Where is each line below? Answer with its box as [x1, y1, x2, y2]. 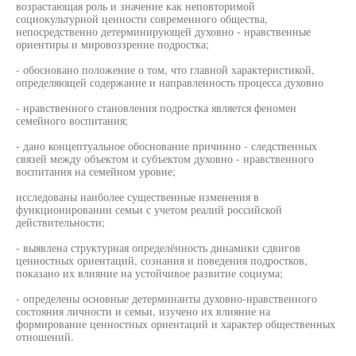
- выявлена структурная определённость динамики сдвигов [16, 240, 300, 255]
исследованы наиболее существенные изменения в [16, 189, 259, 204]
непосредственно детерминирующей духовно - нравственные [16, 24, 311, 39]
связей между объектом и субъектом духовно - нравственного [16, 151, 314, 166]
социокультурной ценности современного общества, [16, 11, 268, 26]
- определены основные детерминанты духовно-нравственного [16, 291, 317, 306]
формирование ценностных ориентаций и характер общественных [16, 316, 335, 331]
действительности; [16, 215, 105, 230]
